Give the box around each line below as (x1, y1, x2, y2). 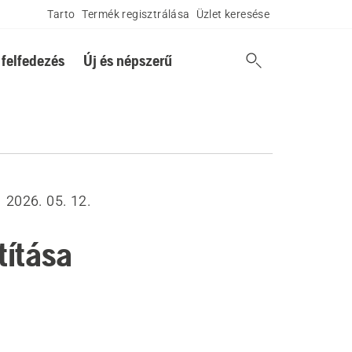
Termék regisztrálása (81, 8, 190, 20)
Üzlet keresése (196, 8, 270, 20)
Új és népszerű (82, 51, 172, 69)
